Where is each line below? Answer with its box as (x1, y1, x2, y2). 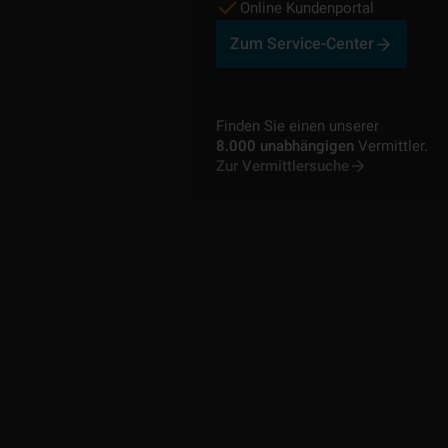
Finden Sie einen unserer (216, 117, 379, 135)
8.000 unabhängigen (216, 137, 354, 155)
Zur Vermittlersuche (216, 157, 349, 175)
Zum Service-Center (230, 34, 374, 53)
